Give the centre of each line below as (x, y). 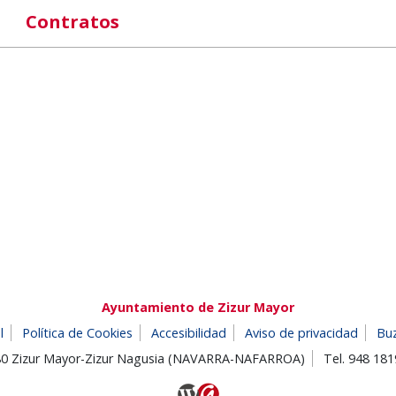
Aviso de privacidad (301, 332)
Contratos (72, 21)
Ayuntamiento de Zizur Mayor (198, 307)
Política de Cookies (77, 332)
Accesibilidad (189, 332)
